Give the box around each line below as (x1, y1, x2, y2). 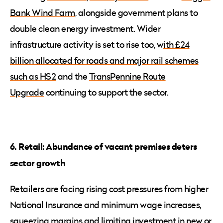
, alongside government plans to (75, 6, 198, 19)
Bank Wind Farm (10, 6, 75, 19)
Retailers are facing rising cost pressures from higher (10, 183, 209, 196)
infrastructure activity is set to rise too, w (10, 38, 164, 51)
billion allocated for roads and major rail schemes (10, 54, 199, 67)
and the (56, 70, 89, 83)
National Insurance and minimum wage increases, (10, 199, 201, 212)
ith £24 (163, 38, 190, 51)
